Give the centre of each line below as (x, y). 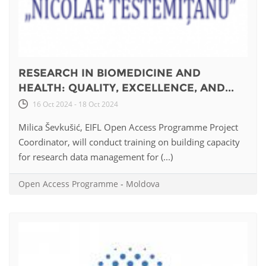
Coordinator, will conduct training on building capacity (129, 142)
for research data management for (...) (96, 157)
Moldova (143, 184)
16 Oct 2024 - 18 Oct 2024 (75, 104)
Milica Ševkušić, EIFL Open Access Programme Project (128, 127)
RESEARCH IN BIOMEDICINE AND (110, 73)
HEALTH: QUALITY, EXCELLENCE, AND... (126, 88)
